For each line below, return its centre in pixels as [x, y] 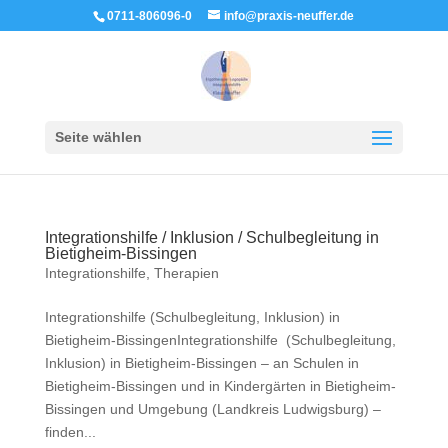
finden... [70, 432]
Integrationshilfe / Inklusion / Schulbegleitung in [211, 237]
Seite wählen [98, 137]
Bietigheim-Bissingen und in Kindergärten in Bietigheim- [220, 386]
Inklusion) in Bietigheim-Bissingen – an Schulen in [201, 363]
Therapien [186, 273]
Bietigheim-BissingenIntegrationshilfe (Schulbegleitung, [220, 340]
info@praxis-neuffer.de [289, 16]
